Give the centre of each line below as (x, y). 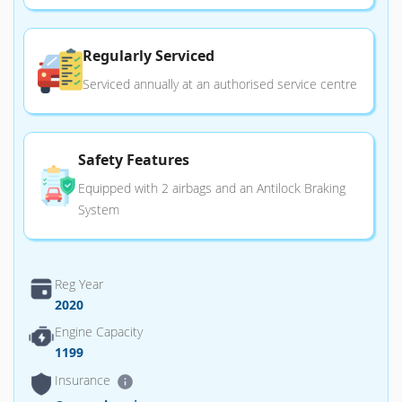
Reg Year (79, 284)
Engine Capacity (99, 332)
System (99, 210)
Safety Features (134, 160)
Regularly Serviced (149, 56)
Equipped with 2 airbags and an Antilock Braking (212, 188)
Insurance (84, 380)
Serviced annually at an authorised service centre (220, 84)
